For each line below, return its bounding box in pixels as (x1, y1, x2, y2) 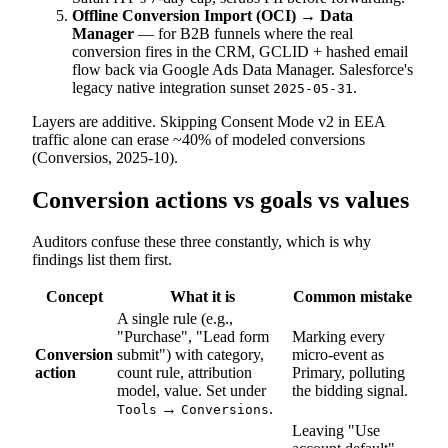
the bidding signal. (292, 382, 408, 400)
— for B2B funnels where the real (134, 24, 353, 42)
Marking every (292, 328, 385, 346)
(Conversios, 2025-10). (32, 148, 178, 166)
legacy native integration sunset (72, 78, 273, 96)
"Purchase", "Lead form (117, 328, 269, 346)
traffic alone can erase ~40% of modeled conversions (32, 130, 365, 148)
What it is (170, 288, 235, 306)
